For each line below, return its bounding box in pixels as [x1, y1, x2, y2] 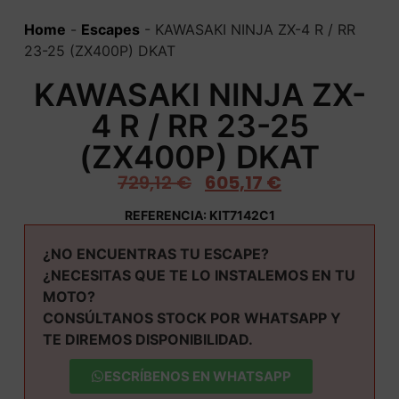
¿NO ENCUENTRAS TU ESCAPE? [42, 244, 269, 263]
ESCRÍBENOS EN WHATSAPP [103, 367, 291, 385]
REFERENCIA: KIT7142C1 [124, 207, 275, 223]
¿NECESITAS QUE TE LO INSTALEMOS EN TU [42, 265, 355, 284]
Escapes [80, 20, 140, 39]
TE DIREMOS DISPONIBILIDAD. [42, 330, 253, 348]
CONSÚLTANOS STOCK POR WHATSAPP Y [42, 308, 341, 327]
